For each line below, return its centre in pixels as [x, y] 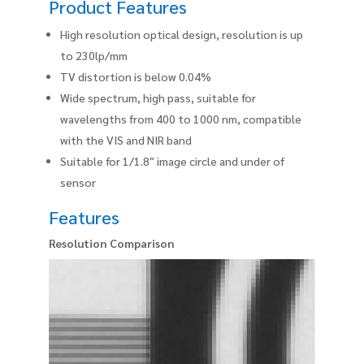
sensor [78, 182]
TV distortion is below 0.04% [136, 76]
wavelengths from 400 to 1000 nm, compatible [181, 118]
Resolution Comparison [112, 243]
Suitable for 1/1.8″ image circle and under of [172, 160]
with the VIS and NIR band [126, 139]
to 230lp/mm [94, 55]
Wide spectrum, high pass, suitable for [158, 97]
